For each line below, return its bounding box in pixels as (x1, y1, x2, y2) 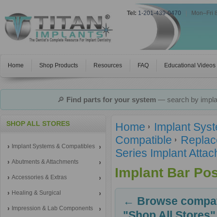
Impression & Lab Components (12, 205, 93, 212)
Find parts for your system (66, 95, 156, 104)
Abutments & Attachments (12, 158, 78, 165)
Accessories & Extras (12, 174, 67, 181)
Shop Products (39, 62, 78, 69)
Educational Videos (164, 62, 216, 69)
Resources (93, 62, 122, 69)
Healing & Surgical (12, 189, 61, 196)
